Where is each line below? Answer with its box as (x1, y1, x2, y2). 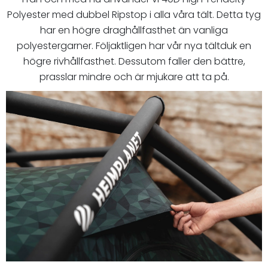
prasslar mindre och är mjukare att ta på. (39, 69, 229, 84)
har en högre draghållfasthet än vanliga (40, 23, 228, 37)
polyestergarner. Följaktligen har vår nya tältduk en (17, 38, 251, 53)
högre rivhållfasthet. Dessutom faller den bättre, (23, 54, 245, 68)
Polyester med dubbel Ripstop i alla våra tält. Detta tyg (7, 7, 261, 22)
